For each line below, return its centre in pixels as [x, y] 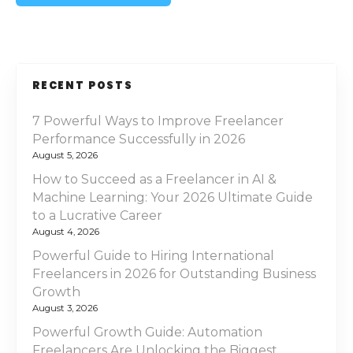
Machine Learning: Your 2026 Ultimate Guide [173, 197]
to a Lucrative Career [97, 216]
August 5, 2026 [65, 156]
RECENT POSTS [83, 85]
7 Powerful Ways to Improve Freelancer [158, 121]
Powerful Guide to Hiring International [153, 255]
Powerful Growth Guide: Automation [147, 332]
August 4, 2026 [66, 232]
